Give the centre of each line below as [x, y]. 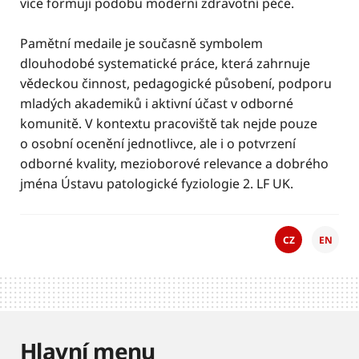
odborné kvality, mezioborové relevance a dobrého [174, 163]
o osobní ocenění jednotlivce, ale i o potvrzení [158, 143]
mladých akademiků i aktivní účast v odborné [157, 103]
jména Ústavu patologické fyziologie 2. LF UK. [157, 184]
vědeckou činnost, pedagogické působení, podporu [176, 83]
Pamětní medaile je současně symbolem [141, 43]
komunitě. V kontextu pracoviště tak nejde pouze [169, 123]
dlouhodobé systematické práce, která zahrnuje [165, 63]
